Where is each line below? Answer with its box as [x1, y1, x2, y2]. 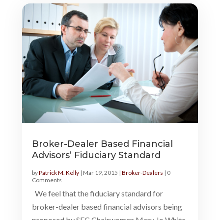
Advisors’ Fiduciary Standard [31, 149, 161, 161]
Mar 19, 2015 [82, 168, 118, 176]
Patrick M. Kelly [38, 168, 79, 176]
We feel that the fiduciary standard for [31, 188, 163, 198]
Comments [31, 176, 62, 184]
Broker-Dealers [121, 168, 163, 176]
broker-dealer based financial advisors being [31, 201, 182, 211]
